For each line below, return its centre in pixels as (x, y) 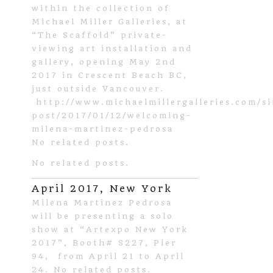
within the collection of (101, 8)
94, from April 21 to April (108, 256)
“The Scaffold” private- (100, 35)
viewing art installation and (112, 48)
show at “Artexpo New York (110, 229)
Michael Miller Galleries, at (110, 21)
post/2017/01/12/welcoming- (112, 115)
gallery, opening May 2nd (104, 62)
